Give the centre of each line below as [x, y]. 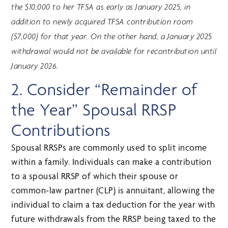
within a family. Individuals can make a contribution [111, 162]
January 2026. [35, 66]
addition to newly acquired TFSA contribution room [102, 22]
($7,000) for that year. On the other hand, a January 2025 [112, 37]
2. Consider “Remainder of [104, 90]
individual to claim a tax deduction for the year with [113, 205]
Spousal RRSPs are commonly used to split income [109, 148]
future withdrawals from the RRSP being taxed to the [114, 219]
